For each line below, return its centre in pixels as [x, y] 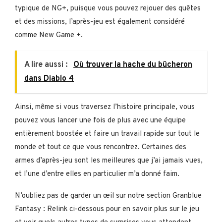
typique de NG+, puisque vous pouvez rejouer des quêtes [108, 8]
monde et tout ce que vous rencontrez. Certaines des [101, 147]
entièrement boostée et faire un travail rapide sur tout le [107, 134]
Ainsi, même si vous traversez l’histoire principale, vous [105, 107]
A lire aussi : [47, 65]
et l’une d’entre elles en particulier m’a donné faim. [97, 174]
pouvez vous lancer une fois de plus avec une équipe [100, 120]
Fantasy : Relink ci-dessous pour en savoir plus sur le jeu [107, 209]
